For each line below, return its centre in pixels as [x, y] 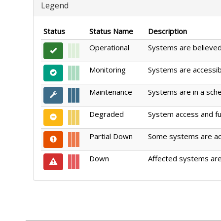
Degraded [107, 114]
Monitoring [108, 70]
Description [167, 31]
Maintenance [111, 92]
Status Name [111, 31]
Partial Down [111, 136]
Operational [109, 47]
